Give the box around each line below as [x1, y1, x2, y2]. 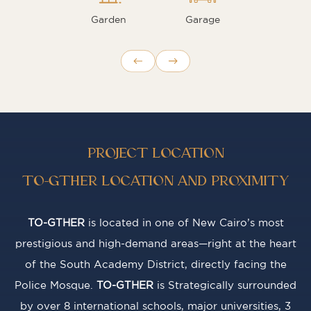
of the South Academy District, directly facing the [24, 260, 287, 270]
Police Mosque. [15, 281, 96, 291]
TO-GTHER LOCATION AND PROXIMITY [22, 175, 289, 190]
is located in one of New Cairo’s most [84, 219, 284, 228]
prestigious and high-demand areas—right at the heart [15, 239, 296, 249]
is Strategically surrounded [153, 281, 296, 291]
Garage [185, 16, 220, 25]
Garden [90, 16, 126, 25]
